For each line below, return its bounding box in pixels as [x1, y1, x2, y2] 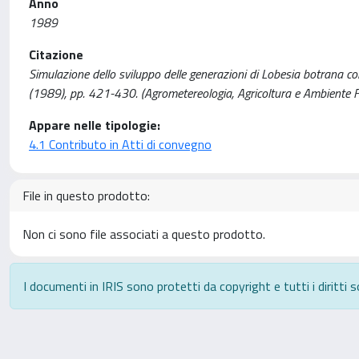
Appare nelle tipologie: [29, 115, 160, 135]
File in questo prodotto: [22, 186, 150, 205]
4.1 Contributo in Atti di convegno [29, 135, 212, 154]
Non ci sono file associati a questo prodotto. [22, 224, 265, 244]
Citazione [29, 45, 83, 64]
